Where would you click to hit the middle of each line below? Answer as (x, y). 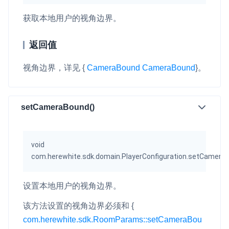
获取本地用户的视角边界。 (72, 18)
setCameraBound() (58, 107)
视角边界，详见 (53, 67)
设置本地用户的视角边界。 (72, 186)
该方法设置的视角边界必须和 (77, 205)
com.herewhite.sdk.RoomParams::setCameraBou (112, 219)
